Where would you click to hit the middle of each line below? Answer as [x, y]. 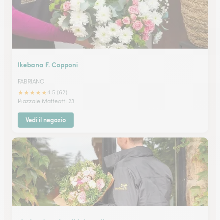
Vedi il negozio [46, 120]
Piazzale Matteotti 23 [46, 101]
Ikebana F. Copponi [48, 64]
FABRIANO [31, 81]
